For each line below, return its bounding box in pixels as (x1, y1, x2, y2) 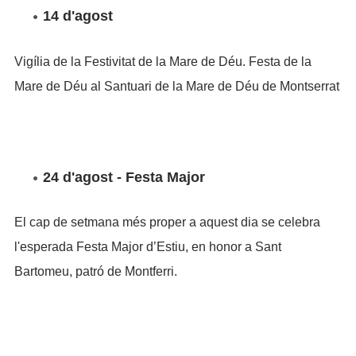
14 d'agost (42, 8, 113, 25)
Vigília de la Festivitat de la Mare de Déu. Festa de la (14, 55, 311, 69)
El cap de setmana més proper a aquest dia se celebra (14, 215, 320, 230)
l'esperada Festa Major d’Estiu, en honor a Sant (14, 240, 281, 254)
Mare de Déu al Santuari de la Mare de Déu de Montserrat (14, 79, 339, 94)
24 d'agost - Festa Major (42, 168, 209, 185)
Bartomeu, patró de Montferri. (14, 265, 180, 279)
